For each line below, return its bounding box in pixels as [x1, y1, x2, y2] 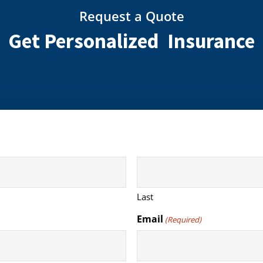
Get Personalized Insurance [8, 28, 255, 55]
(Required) [165, 214, 202, 225]
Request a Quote [79, 7, 184, 25]
